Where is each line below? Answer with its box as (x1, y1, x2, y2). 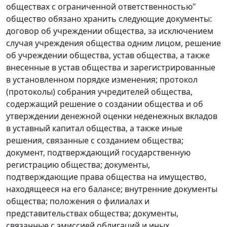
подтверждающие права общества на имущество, (6, 171, 206, 182)
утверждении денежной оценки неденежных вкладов (6, 110, 217, 122)
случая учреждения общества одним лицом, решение (6, 37, 221, 49)
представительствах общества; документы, (6, 208, 178, 219)
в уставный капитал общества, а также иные (6, 123, 182, 134)
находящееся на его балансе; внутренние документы (6, 183, 217, 195)
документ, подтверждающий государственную (6, 147, 191, 158)
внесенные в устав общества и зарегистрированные (6, 62, 215, 73)
